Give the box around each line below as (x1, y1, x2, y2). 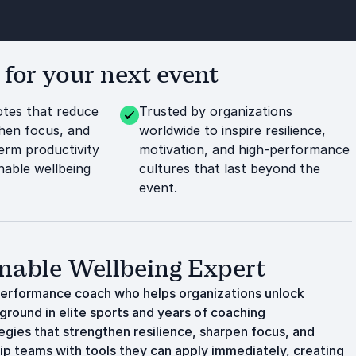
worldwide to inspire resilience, (138, 122, 326, 138)
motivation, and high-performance (138, 141, 350, 157)
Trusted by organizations (138, 103, 292, 119)
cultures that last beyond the (138, 161, 320, 176)
